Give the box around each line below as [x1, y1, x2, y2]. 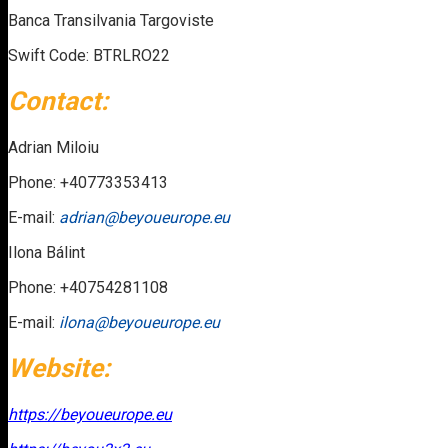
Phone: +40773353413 [8, 172, 168, 192]
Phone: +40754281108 [8, 277, 168, 297]
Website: [8, 353, 110, 384]
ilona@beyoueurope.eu [59, 312, 220, 332]
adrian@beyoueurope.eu [59, 207, 230, 227]
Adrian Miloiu [8, 137, 99, 157]
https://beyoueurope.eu [8, 405, 172, 425]
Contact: [8, 86, 108, 117]
